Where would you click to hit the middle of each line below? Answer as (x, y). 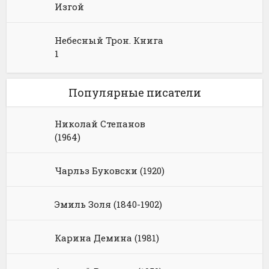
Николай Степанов (100, 123)
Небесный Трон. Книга (109, 40)
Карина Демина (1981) (107, 237)
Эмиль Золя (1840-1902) (109, 204)
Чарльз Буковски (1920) (110, 170)
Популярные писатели (134, 92)
